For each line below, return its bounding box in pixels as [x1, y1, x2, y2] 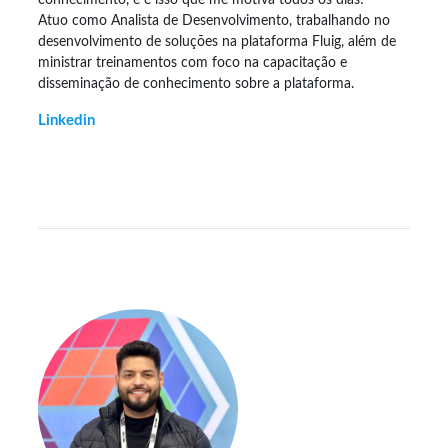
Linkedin [38, 113, 95, 128]
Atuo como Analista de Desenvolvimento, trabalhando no [38, 13, 390, 28]
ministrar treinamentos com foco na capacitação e [38, 55, 347, 70]
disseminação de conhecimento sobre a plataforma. [38, 76, 354, 91]
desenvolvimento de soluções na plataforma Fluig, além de [38, 34, 396, 49]
